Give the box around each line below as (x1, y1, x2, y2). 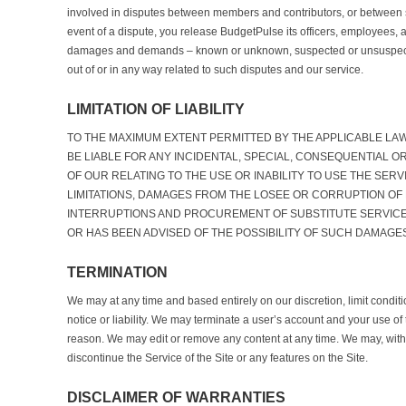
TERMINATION (67, 265, 168, 280)
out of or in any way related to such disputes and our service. (67, 63, 363, 76)
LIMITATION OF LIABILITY (67, 101, 245, 117)
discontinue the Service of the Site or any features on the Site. (67, 352, 368, 364)
